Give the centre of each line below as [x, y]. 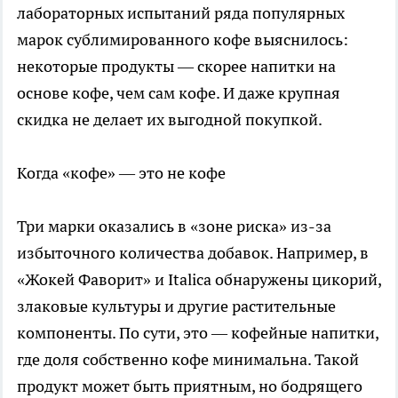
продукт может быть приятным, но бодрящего [190, 386]
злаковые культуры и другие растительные [176, 306]
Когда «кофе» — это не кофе [121, 172]
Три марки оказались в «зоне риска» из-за [174, 226]
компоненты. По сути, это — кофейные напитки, [198, 332]
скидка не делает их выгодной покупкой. [170, 119]
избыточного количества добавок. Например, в [193, 252]
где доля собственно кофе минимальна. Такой [188, 359]
